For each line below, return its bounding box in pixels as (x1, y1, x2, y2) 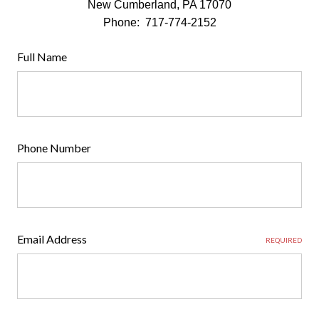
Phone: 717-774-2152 (103, 16, 216, 28)
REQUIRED (266, 236, 302, 244)
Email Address (17, 232, 87, 246)
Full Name (17, 50, 67, 63)
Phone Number (17, 141, 91, 155)
